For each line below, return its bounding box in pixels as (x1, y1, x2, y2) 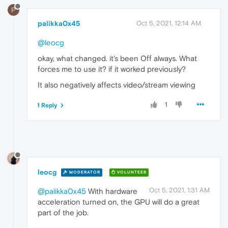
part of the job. (38, 208, 89, 217)
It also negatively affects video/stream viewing (38, 80, 195, 89)
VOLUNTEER (116, 170, 147, 175)
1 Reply (37, 101, 58, 109)
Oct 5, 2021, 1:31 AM (149, 186, 210, 194)
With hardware (86, 186, 137, 195)
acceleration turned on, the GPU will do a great (38, 197, 199, 206)
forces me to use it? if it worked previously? (38, 64, 186, 73)
